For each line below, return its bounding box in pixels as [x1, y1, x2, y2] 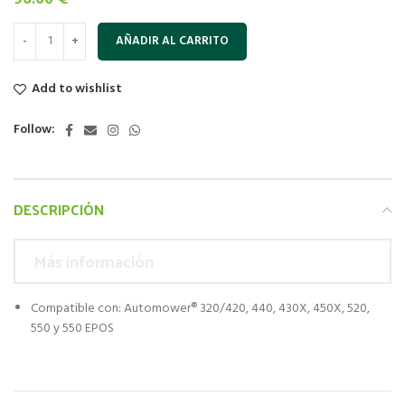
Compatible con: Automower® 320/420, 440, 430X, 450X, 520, [31, 297, 370, 319]
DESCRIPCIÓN [14, 195, 104, 222]
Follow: [14, 118, 55, 140]
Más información [33, 245, 154, 276]
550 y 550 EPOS [31, 317, 114, 339]
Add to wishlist [32, 78, 123, 99]
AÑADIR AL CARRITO [116, 31, 229, 51]
